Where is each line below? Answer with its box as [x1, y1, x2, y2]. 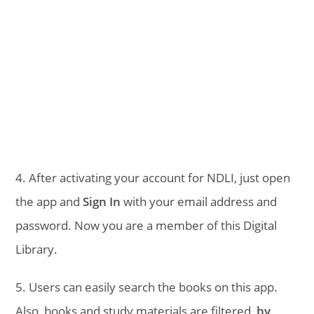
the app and [15, 193, 83, 210]
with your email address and [121, 193, 278, 210]
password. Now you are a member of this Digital [15, 217, 278, 233]
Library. [15, 240, 58, 257]
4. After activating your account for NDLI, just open [15, 169, 291, 186]
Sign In [83, 193, 121, 210]
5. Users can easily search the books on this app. [15, 278, 278, 295]
